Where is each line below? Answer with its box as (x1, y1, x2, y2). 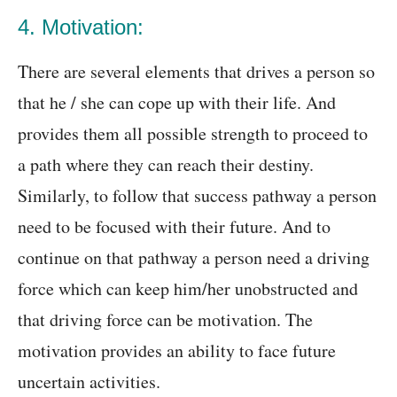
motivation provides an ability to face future (18, 339, 336, 363)
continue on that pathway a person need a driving (18, 245, 370, 270)
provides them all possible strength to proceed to (18, 121, 368, 146)
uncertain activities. (18, 370, 160, 394)
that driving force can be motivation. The (18, 307, 313, 332)
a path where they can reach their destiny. (18, 152, 314, 177)
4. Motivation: (18, 15, 144, 40)
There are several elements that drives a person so (18, 59, 375, 84)
